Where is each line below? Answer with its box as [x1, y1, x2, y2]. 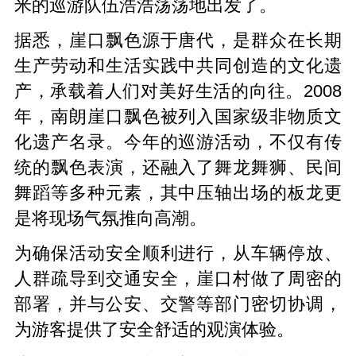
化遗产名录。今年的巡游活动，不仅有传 [14, 132, 342, 152]
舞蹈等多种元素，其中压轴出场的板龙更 [14, 183, 342, 203]
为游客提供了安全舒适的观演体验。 [14, 319, 294, 339]
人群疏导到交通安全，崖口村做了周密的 [14, 269, 342, 288]
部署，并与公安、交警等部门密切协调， [14, 294, 342, 314]
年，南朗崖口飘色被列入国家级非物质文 [14, 106, 342, 126]
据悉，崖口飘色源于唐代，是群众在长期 [14, 30, 342, 50]
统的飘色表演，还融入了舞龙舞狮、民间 [14, 157, 342, 177]
